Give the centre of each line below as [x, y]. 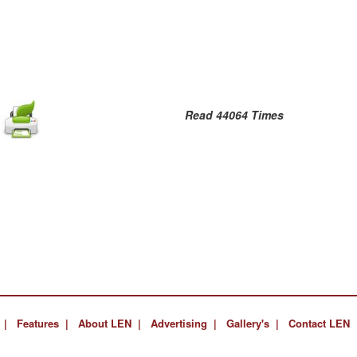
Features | [43, 323]
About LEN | [110, 323]
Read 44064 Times [235, 115]
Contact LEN [320, 323]
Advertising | [184, 323]
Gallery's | [253, 323]
